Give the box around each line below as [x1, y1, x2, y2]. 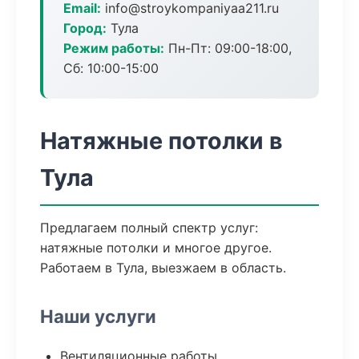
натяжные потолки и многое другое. [40, 240, 272, 256]
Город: [63, 20, 107, 36]
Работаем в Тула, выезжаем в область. [40, 260, 286, 276]
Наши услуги [40, 305, 156, 327]
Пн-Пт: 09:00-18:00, [164, 40, 292, 56]
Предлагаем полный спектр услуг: [40, 220, 258, 236]
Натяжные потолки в [40, 127, 283, 155]
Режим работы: [63, 40, 164, 56]
